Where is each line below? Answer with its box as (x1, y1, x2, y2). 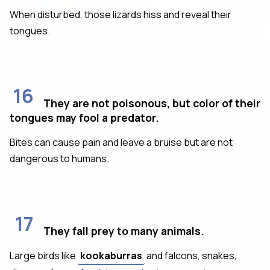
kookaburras (80, 248, 142, 262)
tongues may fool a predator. (10, 110, 159, 125)
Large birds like (10, 248, 78, 262)
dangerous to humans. (10, 151, 109, 165)
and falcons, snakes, (145, 248, 237, 262)
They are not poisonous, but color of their (43, 95, 260, 110)
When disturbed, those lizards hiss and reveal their (10, 7, 231, 21)
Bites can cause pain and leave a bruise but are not (10, 135, 233, 149)
